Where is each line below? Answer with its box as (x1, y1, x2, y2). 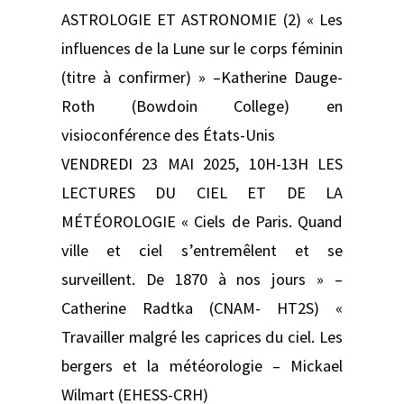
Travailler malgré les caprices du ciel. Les (61, 326, 343, 347)
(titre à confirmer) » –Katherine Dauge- (61, 66, 343, 87)
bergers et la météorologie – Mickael (61, 354, 343, 376)
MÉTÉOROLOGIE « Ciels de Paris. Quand (61, 210, 343, 232)
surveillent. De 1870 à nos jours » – (61, 268, 343, 289)
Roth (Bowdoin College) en (61, 95, 343, 116)
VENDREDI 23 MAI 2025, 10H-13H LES (61, 152, 343, 174)
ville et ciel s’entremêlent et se (61, 239, 343, 261)
